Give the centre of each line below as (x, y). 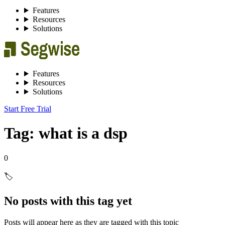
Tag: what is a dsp (66, 133)
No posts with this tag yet (68, 201)
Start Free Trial (28, 109)
